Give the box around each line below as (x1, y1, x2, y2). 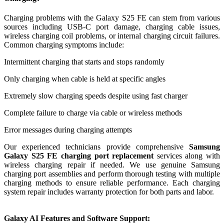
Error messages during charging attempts (4, 125, 132, 134)
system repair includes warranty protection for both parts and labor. (4, 187, 214, 196)
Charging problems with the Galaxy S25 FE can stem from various (4, 13, 220, 22)
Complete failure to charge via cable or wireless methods (4, 108, 182, 117)
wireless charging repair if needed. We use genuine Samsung (4, 160, 220, 169)
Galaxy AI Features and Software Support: (4, 213, 150, 222)
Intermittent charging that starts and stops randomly (4, 57, 164, 66)
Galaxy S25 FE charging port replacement (4, 151, 154, 160)
